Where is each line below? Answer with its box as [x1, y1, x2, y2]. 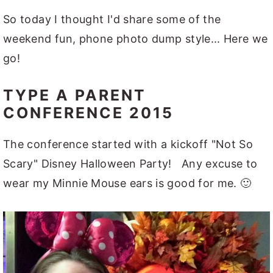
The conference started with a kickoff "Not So [3, 138, 253, 151]
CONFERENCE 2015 [3, 104, 174, 122]
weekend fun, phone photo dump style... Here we [3, 32, 268, 45]
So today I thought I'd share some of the [3, 13, 221, 26]
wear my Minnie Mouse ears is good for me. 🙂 [3, 177, 252, 190]
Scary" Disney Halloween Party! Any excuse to [3, 157, 258, 170]
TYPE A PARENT [3, 86, 146, 104]
